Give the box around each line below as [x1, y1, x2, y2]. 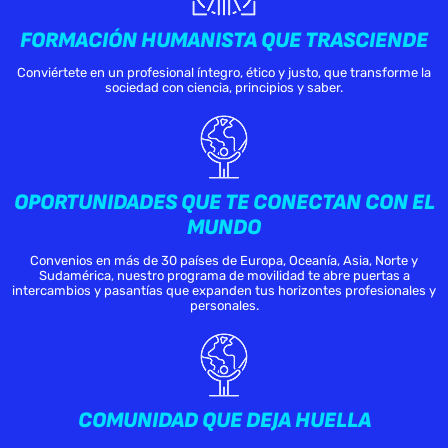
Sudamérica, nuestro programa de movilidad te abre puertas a [38, 267, 410, 283]
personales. [189, 297, 259, 313]
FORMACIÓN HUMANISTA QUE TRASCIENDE [20, 26, 428, 54]
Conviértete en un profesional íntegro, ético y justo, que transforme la [17, 65, 431, 81]
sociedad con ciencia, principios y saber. [105, 80, 343, 96]
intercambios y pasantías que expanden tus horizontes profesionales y [12, 282, 436, 298]
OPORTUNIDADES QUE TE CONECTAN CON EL [13, 189, 435, 217]
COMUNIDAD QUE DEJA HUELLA [77, 407, 371, 435]
